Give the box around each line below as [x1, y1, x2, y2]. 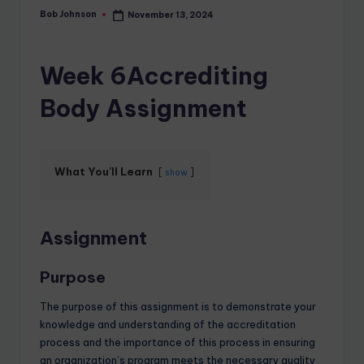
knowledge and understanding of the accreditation [40, 318, 296, 331]
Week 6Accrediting [40, 61, 268, 92]
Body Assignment [40, 93, 247, 124]
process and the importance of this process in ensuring [40, 336, 315, 349]
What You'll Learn [54, 165, 153, 179]
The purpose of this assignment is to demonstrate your [40, 300, 316, 314]
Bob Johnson [40, 9, 97, 20]
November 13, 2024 [128, 9, 214, 20]
